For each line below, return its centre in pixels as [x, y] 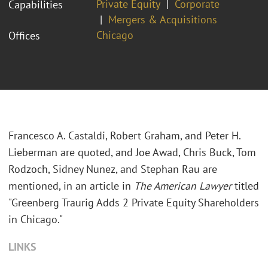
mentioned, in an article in [71, 186]
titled [245, 186]
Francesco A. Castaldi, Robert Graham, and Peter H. [124, 136]
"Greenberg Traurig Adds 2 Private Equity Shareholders [134, 203]
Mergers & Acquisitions [163, 19]
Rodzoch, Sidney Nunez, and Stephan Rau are [113, 169]
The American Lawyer [183, 186]
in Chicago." [36, 220]
